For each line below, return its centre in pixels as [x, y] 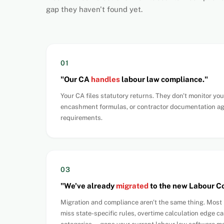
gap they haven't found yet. [94, 9]
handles [106, 79]
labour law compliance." [165, 79]
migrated [132, 186]
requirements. [81, 118]
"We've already [88, 186]
